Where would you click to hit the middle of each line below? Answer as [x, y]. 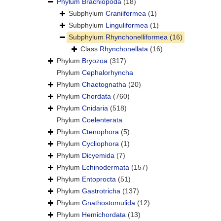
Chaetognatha [104, 85]
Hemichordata [104, 215]
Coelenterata [102, 120]
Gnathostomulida [109, 203]
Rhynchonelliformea [137, 37]
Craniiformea [126, 14]
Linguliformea [127, 25]
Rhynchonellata [124, 49]
